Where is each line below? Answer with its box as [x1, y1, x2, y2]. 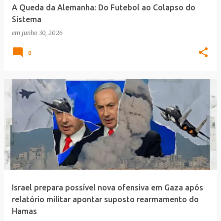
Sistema [12, 15, 41, 24]
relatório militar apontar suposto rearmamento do [12, 195, 199, 204]
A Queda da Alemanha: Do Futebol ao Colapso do [12, 3, 195, 12]
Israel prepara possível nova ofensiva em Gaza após [12, 183, 203, 192]
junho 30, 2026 [22, 29, 63, 37]
